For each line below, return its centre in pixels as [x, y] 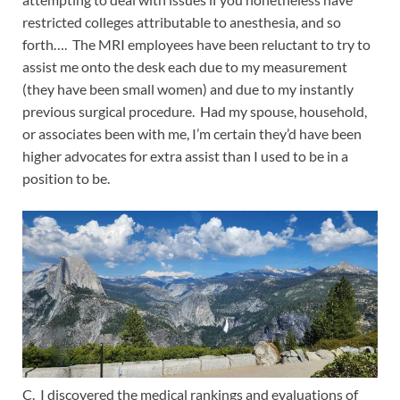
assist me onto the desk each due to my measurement [185, 67]
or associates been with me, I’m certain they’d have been [192, 134]
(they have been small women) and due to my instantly [188, 89]
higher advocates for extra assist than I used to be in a [185, 156]
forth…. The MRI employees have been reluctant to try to [196, 45]
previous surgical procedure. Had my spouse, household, [195, 112]
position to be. [66, 179]
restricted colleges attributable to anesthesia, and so [182, 22]
